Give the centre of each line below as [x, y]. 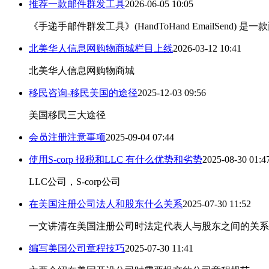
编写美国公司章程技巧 [77, 248]
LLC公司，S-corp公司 [75, 182]
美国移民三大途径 [67, 115]
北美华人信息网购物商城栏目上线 [101, 48]
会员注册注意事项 [67, 137]
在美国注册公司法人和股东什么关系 [106, 204]
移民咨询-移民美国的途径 [83, 93]
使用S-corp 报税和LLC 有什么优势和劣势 [116, 159]
